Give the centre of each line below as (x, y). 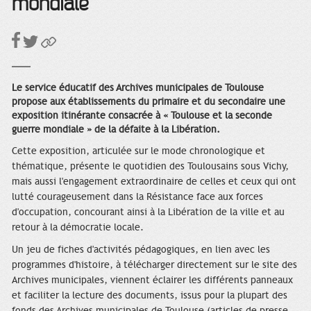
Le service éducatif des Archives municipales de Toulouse (138, 88)
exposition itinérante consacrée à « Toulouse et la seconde (142, 116)
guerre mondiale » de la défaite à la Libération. (116, 130)
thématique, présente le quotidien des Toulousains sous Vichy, (150, 167)
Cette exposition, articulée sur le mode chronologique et (138, 151)
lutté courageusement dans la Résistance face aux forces (137, 197)
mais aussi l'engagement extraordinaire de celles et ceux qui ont (154, 182)
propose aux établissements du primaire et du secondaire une (149, 102)
